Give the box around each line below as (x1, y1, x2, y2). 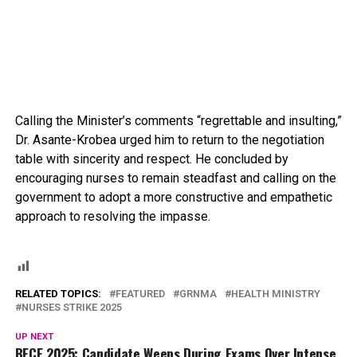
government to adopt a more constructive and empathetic (14, 189, 332, 205)
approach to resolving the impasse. (14, 208, 210, 224)
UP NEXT (14, 331, 53, 342)
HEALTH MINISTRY (230, 287, 320, 300)
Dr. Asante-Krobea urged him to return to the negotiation (14, 131, 324, 147)
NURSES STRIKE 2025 (21, 300, 122, 313)
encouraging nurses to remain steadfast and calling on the (14, 170, 336, 186)
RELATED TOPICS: (14, 287, 101, 300)
